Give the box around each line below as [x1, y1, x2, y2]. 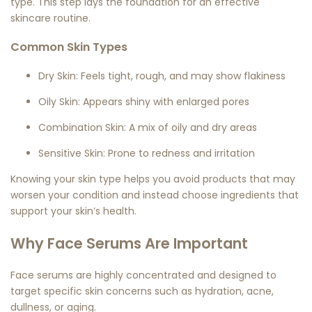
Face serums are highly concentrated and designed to [10, 268, 276, 283]
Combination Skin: [38, 120, 126, 134]
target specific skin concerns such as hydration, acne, [10, 284, 274, 299]
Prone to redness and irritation [105, 146, 255, 160]
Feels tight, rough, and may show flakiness [78, 68, 286, 83]
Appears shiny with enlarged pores [80, 94, 249, 109]
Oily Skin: [38, 94, 80, 109]
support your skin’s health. [10, 203, 136, 218]
